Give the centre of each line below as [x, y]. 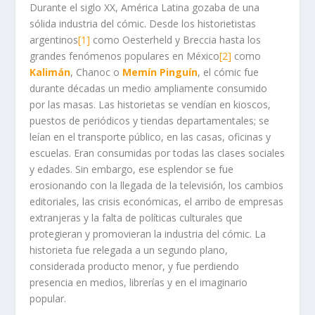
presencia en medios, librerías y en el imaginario [139, 282]
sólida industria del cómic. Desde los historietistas [143, 23]
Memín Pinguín [160, 72]
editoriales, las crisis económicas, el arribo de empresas [157, 201]
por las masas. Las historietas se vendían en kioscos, [150, 104]
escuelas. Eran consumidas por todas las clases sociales [157, 153]
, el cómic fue [229, 72]
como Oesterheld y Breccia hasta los [176, 39]
